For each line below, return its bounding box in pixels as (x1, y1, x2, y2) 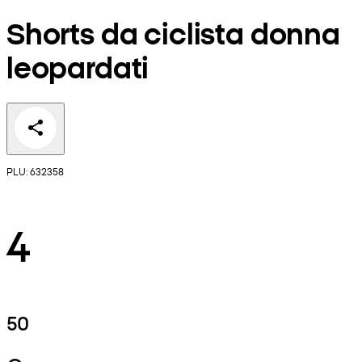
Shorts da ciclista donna (6, 12, 340, 53)
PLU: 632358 (6, 163, 64, 178)
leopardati (6, 46, 149, 86)
